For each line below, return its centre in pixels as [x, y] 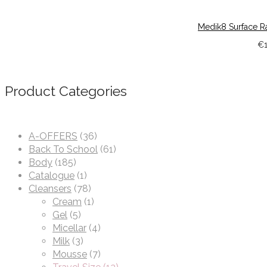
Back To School [63, 150]
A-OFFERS [53, 136]
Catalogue [52, 176]
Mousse [70, 254]
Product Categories [66, 91]
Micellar [69, 228]
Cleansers [50, 189]
